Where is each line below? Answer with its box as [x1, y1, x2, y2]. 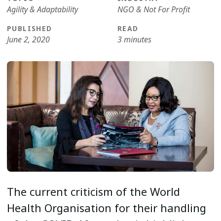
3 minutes [117, 34, 151, 45]
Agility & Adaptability [7, 4, 78, 15]
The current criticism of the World [7, 184, 180, 199]
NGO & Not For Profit [117, 4, 190, 15]
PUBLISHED [7, 24, 52, 33]
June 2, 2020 [7, 34, 50, 45]
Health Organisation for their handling [7, 200, 206, 215]
